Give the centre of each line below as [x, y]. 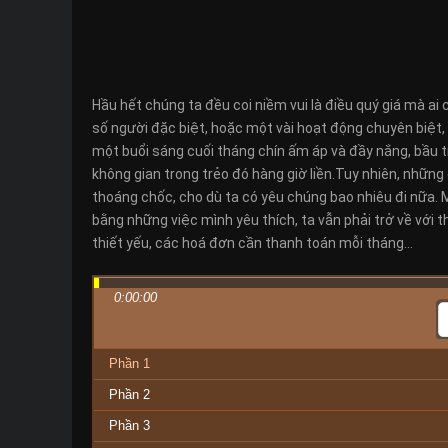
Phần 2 [129, 394]
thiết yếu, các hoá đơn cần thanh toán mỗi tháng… [252, 243]
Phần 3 [129, 425]
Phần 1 [129, 363]
